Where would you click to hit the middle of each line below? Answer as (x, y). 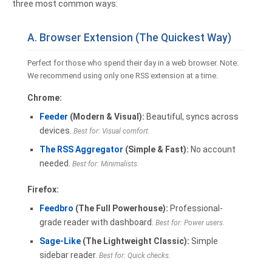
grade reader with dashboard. (97, 222)
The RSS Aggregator (81, 149)
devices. (56, 131)
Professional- (195, 208)
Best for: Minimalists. (106, 164)
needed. (56, 163)
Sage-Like (60, 241)
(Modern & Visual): (106, 117)
